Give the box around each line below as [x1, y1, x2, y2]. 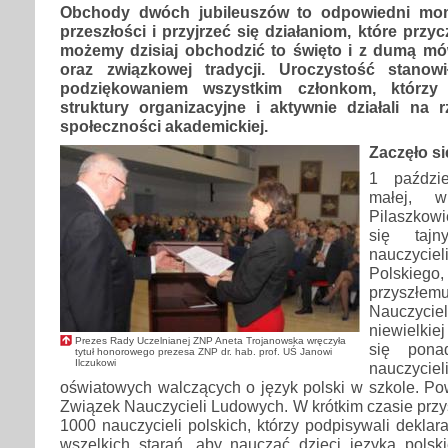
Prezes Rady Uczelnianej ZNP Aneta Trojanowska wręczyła [75, 334, 346, 346]
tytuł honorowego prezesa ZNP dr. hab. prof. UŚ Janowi [75, 345, 332, 357]
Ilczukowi [75, 356, 116, 368]
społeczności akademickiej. [60, 116, 268, 135]
